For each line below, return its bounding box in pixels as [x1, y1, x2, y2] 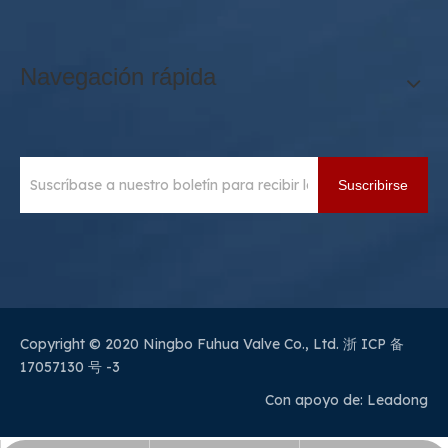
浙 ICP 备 [343, 334, 404, 353]
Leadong [367, 390, 428, 409]
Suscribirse [338, 176, 408, 193]
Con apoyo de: [265, 390, 367, 409]
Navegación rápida [20, 62, 216, 90]
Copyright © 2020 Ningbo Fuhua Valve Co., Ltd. [20, 334, 343, 353]
